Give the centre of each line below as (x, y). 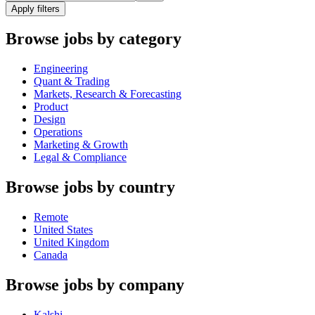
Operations (58, 132)
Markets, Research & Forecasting (108, 94)
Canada (51, 255)
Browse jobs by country (90, 187)
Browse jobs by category (94, 39)
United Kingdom (71, 243)
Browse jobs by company (95, 285)
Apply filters (36, 8)
